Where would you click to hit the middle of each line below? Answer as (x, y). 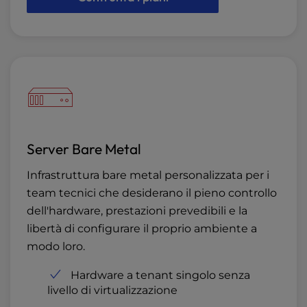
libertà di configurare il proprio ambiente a (142, 229)
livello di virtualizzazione (112, 291)
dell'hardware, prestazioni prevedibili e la (137, 211)
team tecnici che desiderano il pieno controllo (152, 193)
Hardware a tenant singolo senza (160, 275)
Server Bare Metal (84, 149)
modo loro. (56, 247)
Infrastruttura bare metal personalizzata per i (148, 175)
